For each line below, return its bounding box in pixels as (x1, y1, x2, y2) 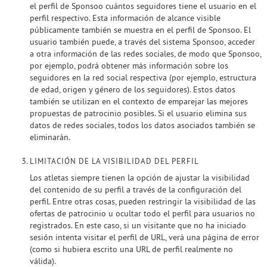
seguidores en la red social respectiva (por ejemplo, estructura (30, 72, 256, 83)
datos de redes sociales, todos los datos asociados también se (30, 120, 255, 131)
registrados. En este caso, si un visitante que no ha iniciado (30, 220, 246, 231)
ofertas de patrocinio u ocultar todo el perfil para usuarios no (30, 208, 255, 219)
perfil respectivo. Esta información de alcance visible (30, 13, 221, 23)
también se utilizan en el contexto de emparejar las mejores (30, 96, 248, 107)
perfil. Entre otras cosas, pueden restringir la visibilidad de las (30, 196, 256, 207)
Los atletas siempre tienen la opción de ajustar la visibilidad (30, 172, 250, 183)
